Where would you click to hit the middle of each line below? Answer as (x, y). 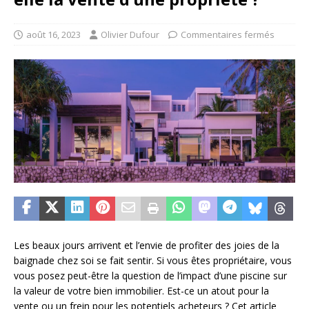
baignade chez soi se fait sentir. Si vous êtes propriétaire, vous (153, 260)
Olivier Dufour (130, 35)
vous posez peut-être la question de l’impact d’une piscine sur (150, 275)
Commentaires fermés (228, 35)
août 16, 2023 (53, 35)
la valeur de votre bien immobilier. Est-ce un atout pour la (141, 290)
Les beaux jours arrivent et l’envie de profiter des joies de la (147, 245)
